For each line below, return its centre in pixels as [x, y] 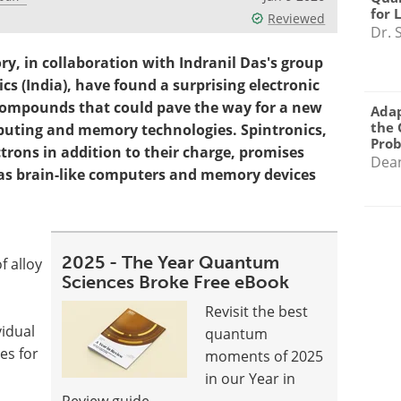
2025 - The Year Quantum [171, 262]
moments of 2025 [264, 356]
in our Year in [251, 379]
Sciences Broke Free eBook [176, 282]
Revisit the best [257, 311]
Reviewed [297, 18]
